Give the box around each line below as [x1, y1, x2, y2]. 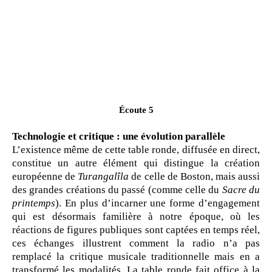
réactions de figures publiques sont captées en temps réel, [12, 224, 260, 236]
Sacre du [222, 184, 260, 196]
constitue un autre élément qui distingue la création [12, 157, 260, 169]
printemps [12, 197, 55, 209]
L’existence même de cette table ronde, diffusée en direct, [12, 144, 260, 156]
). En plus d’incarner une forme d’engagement [55, 197, 260, 209]
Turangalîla [78, 171, 129, 183]
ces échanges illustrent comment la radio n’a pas [12, 237, 260, 250]
